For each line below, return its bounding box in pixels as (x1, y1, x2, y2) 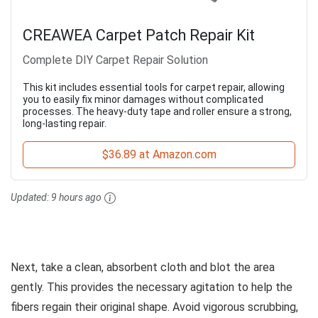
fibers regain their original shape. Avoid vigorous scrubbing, (11, 300, 298, 314)
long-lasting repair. (23, 117, 106, 129)
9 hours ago (51, 191, 102, 203)
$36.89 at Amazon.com (102, 147, 216, 161)
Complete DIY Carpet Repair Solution (23, 53, 208, 67)
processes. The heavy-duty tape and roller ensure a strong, (23, 105, 292, 117)
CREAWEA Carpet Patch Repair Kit (23, 26, 255, 44)
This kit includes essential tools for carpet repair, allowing (23, 81, 285, 93)
